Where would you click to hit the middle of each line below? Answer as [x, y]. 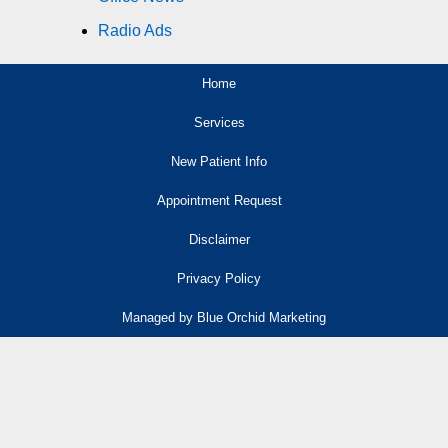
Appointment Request [219, 200]
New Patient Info [219, 161]
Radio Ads [135, 30]
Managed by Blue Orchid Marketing [224, 317]
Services [219, 122]
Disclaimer [219, 239]
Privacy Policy [219, 278]
